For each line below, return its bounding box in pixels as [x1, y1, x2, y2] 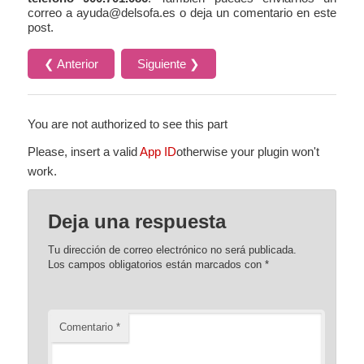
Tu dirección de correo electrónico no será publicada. [48, 244, 297, 257]
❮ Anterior [44, 57, 99, 71]
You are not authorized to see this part [28, 117, 228, 132]
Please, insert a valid [28, 145, 141, 159]
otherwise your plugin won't [176, 145, 320, 159]
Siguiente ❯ [137, 57, 201, 71]
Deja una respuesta [48, 210, 227, 233]
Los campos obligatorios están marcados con [48, 258, 266, 271]
